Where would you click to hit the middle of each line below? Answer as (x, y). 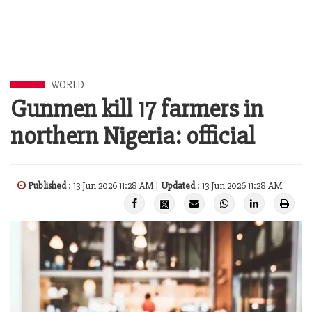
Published (47, 186)
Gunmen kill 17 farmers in (137, 109)
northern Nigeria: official (133, 136)
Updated (178, 186)
